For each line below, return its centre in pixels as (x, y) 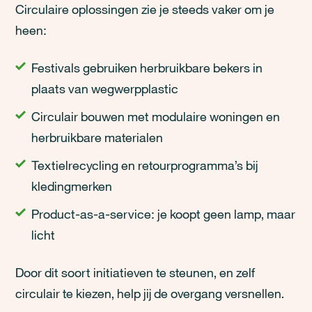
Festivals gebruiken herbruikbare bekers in (147, 68)
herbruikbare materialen (97, 137)
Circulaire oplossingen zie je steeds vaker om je (145, 9)
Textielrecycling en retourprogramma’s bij (145, 165)
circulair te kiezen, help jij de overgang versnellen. (150, 293)
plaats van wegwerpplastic (105, 88)
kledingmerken (72, 186)
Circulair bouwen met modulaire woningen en (156, 116)
